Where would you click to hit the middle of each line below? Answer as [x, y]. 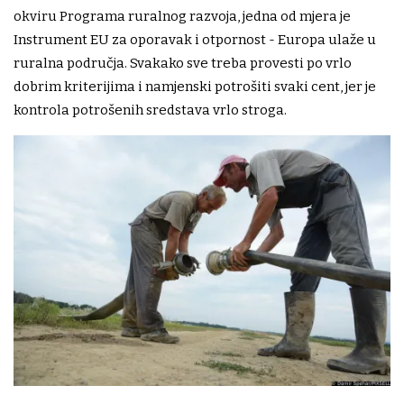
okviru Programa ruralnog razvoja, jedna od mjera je [182, 16]
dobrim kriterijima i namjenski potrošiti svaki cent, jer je [195, 86]
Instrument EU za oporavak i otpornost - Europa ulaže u [195, 39]
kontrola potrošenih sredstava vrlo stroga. [150, 110]
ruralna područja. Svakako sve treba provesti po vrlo [183, 63]
